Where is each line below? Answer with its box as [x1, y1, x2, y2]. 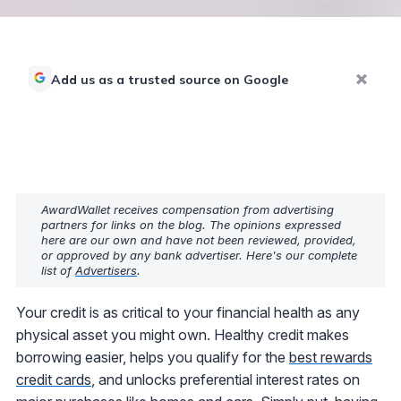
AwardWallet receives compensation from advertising [41, 201, 334, 217]
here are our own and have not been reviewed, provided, [41, 232, 356, 247]
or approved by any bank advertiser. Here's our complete [41, 247, 357, 262]
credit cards [16, 370, 91, 388]
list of [41, 262, 75, 277]
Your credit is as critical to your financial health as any [16, 303, 360, 321]
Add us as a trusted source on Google [51, 71, 288, 88]
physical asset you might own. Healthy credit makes [16, 325, 349, 344]
